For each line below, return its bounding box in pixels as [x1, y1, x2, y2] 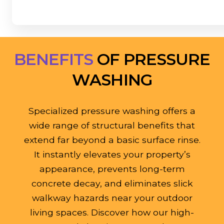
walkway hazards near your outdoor [31, 192, 192, 203]
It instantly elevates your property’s [33, 149, 190, 160]
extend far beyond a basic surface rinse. [23, 134, 200, 145]
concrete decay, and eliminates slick [31, 178, 193, 189]
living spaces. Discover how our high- [30, 207, 194, 218]
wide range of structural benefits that [29, 120, 195, 131]
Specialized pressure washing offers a [28, 105, 195, 116]
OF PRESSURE [96, 49, 210, 69]
